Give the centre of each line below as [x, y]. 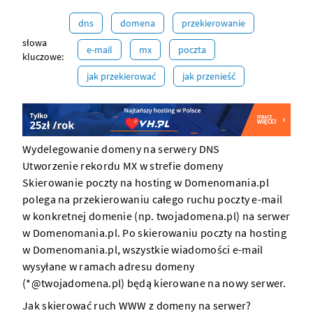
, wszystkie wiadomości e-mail [190, 250]
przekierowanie [213, 23]
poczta [192, 50]
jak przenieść [209, 76]
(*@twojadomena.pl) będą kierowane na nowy [137, 283]
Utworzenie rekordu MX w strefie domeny [123, 166]
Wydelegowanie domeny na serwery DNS [121, 149]
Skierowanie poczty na [79, 183]
